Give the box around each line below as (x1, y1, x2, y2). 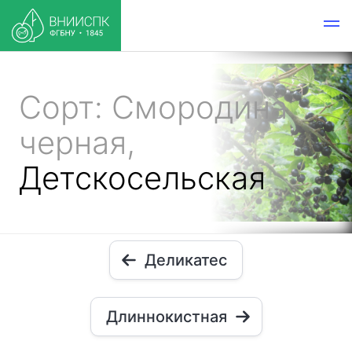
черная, (19, 123, 135, 162)
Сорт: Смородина (19, 88, 288, 126)
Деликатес (145, 251, 227, 269)
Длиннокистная (105, 307, 227, 326)
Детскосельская (19, 159, 266, 197)
